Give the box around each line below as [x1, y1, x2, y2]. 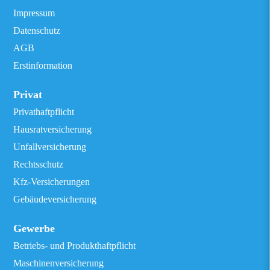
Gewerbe [13, 222, 55, 234]
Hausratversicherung [13, 124, 92, 134]
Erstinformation [13, 60, 73, 71]
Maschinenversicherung [13, 258, 104, 268]
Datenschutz [13, 25, 61, 36]
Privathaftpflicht [13, 107, 75, 117]
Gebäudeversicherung [13, 194, 97, 204]
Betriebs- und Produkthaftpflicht [13, 240, 136, 251]
